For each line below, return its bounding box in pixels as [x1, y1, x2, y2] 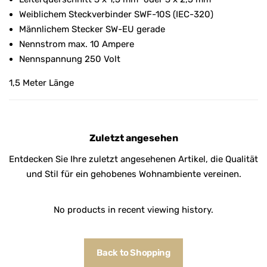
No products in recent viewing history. [54, 204, 213, 215]
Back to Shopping [97, 247, 170, 258]
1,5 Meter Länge [9, 77, 74, 88]
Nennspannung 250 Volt [19, 53, 120, 64]
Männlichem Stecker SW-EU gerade [19, 23, 165, 35]
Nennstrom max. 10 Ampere [19, 38, 134, 49]
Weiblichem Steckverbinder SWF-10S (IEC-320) [19, 8, 213, 20]
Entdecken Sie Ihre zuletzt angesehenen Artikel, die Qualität [9, 153, 258, 164]
